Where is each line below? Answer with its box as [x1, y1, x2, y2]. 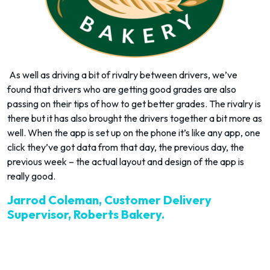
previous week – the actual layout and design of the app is [7, 155, 244, 168]
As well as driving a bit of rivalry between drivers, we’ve [7, 69, 237, 81]
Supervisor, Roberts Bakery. [7, 207, 165, 222]
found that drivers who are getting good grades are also [7, 83, 236, 95]
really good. [7, 170, 57, 182]
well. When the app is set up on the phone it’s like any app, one [7, 127, 260, 139]
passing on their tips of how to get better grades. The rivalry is [7, 98, 261, 110]
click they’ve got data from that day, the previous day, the [7, 141, 244, 153]
